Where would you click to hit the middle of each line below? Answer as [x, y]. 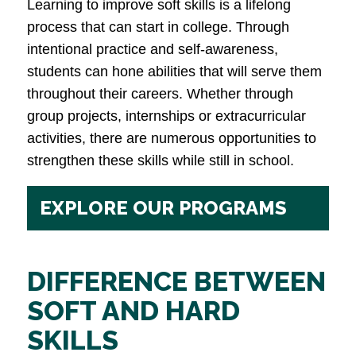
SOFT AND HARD [133, 311]
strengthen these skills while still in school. [163, 161]
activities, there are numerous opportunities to [172, 139]
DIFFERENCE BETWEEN [176, 282]
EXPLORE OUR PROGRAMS [163, 208]
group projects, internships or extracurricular [166, 116]
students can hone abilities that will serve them [174, 72]
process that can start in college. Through [158, 27]
